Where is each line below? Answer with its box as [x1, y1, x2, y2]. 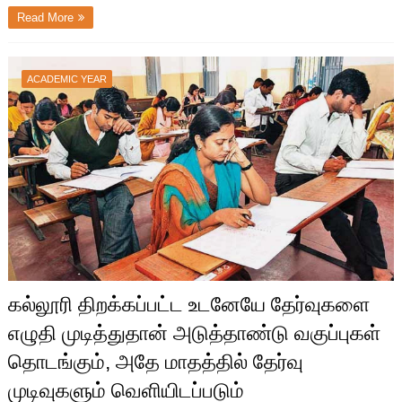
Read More [16, 11, 74, 25]
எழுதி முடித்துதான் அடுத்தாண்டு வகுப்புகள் [7, 321, 380, 345]
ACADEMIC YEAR [26, 74, 107, 85]
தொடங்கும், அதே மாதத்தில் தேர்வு [7, 350, 303, 374]
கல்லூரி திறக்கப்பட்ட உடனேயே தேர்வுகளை [7, 293, 370, 317]
